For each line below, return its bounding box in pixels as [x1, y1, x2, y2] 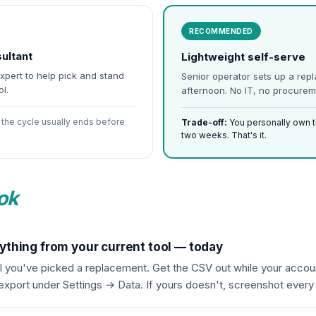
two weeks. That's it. [181, 130, 267, 140]
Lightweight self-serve [181, 50, 305, 63]
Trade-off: [181, 117, 227, 128]
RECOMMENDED [189, 27, 253, 35]
